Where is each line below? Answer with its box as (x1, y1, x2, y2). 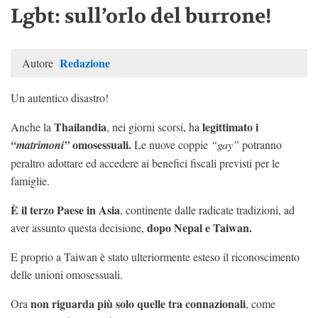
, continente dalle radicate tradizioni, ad (120, 202, 295, 217)
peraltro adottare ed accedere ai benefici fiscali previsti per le (11, 155, 280, 170)
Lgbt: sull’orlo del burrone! (11, 3, 271, 29)
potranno (239, 136, 282, 152)
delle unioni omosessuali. (11, 266, 123, 282)
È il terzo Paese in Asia (11, 201, 120, 218)
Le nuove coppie (131, 136, 211, 152)
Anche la (11, 119, 54, 134)
